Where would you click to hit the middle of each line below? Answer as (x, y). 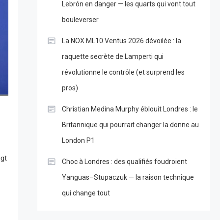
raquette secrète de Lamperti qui (112, 57)
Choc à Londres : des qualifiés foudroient (124, 162)
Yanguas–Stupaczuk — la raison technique (128, 178)
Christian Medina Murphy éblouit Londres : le (130, 109)
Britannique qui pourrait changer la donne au (130, 125)
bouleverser (80, 20)
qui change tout (86, 193)
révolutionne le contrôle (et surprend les (123, 72)
